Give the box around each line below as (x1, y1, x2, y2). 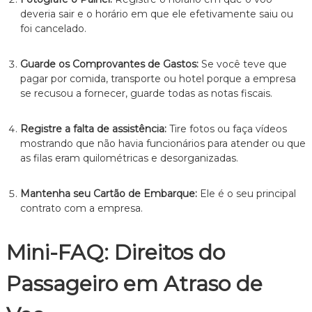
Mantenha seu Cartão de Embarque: (19, 187, 197, 200)
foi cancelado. (19, 22, 86, 35)
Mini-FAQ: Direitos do (6, 239, 225, 265)
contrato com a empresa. (19, 201, 143, 214)
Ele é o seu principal (196, 187, 296, 200)
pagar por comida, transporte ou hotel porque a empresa (19, 72, 296, 85)
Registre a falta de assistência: (19, 122, 166, 135)
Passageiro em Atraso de (6, 270, 263, 297)
